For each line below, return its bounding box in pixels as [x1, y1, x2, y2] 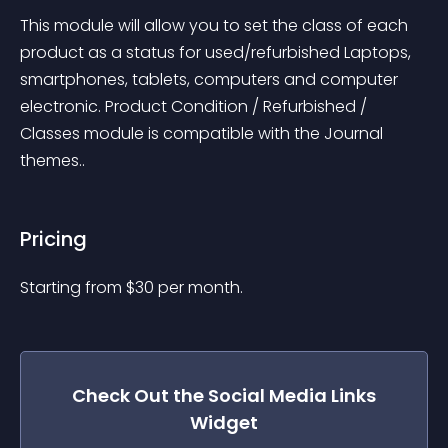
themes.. [20, 149, 85, 172]
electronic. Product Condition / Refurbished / [20, 95, 371, 118]
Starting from [20, 276, 126, 299]
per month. [158, 276, 243, 299]
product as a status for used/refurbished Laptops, [20, 41, 415, 64]
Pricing [20, 225, 87, 253]
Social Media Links [208, 383, 376, 408]
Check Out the [72, 383, 208, 408]
